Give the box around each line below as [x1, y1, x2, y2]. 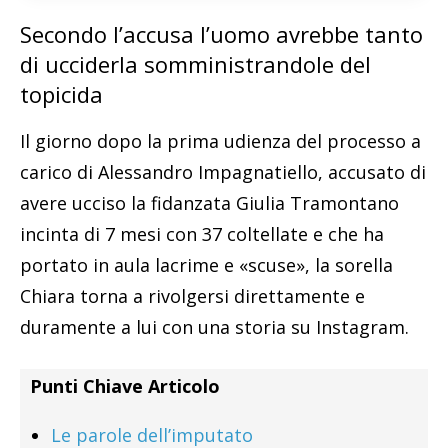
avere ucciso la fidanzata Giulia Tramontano [20, 190, 399, 215]
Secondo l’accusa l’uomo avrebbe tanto [20, 18, 423, 49]
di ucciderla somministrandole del [20, 48, 371, 79]
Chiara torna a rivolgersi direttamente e [20, 283, 365, 308]
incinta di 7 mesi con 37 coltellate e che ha [20, 221, 384, 246]
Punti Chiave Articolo [30, 373, 220, 398]
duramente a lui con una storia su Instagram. [20, 314, 409, 339]
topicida [20, 78, 103, 109]
